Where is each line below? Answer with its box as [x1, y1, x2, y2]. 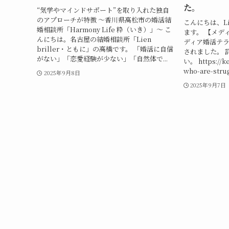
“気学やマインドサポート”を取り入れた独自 [37, 5, 169, 15]
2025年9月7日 [190, 80, 226, 89]
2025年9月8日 [43, 68, 80, 77]
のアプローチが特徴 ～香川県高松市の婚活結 [37, 14, 171, 25]
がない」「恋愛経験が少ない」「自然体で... [37, 53, 168, 63]
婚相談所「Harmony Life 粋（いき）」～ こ [37, 24, 171, 34]
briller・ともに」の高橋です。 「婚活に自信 [37, 43, 173, 54]
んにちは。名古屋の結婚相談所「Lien [37, 34, 151, 44]
